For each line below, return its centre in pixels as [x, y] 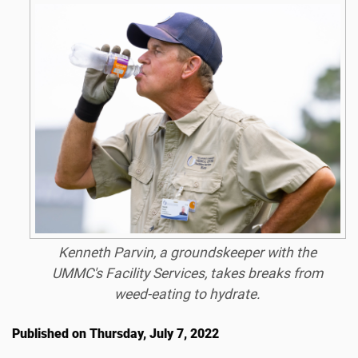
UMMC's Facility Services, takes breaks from [188, 273]
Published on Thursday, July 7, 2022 [115, 333]
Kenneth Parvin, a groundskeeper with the [188, 252]
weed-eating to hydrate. [188, 294]
